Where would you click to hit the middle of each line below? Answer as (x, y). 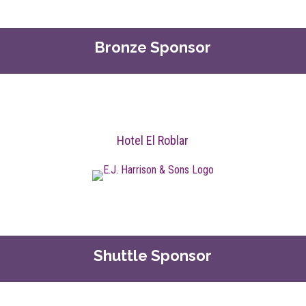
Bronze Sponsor (153, 47)
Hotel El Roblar (153, 140)
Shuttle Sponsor (153, 255)
